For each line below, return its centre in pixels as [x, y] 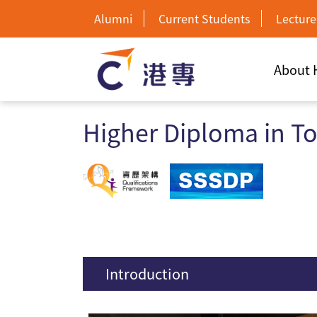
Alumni [113, 18]
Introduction [147, 273]
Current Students [204, 18]
